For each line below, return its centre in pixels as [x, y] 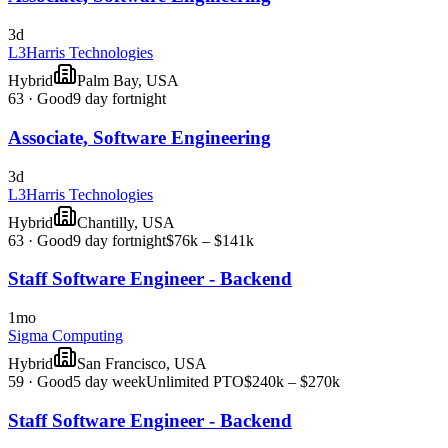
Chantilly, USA [126, 222]
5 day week [109, 381]
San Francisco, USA [142, 363]
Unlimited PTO [195, 381]
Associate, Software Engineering [139, 137]
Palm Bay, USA [128, 81]
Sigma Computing [65, 335]
